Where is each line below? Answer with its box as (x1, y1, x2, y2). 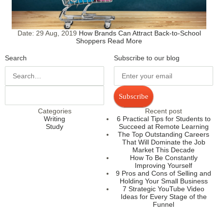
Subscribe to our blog (114, 54, 180, 62)
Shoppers (76, 36, 106, 45)
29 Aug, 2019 (34, 29, 77, 37)
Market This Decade (132, 145, 195, 154)
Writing (44, 114, 65, 123)
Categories (37, 107, 72, 115)
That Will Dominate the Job (122, 138, 205, 146)
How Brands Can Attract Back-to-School (78, 29, 201, 37)
